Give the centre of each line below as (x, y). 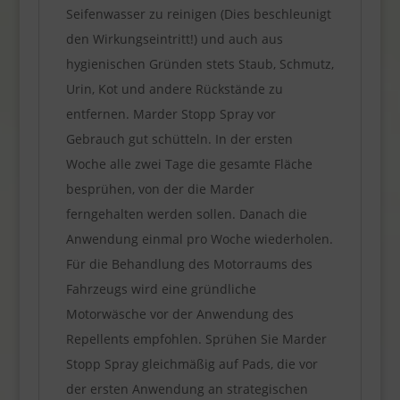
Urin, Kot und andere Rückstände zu (174, 88)
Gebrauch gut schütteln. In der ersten (179, 138)
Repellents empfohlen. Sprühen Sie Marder (196, 338)
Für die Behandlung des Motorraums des (189, 263)
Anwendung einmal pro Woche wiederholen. (199, 238)
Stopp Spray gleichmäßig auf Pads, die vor (192, 363)
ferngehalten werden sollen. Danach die (186, 213)
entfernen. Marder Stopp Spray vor (171, 113)
